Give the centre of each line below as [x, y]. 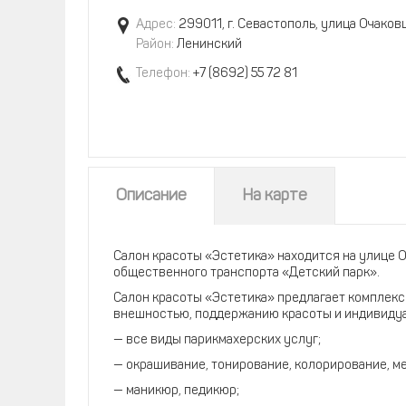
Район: [155, 45]
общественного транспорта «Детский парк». [246, 273]
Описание [151, 196]
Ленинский [208, 45]
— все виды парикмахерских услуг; [217, 340]
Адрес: [156, 25]
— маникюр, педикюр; [176, 391]
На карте [275, 196]
